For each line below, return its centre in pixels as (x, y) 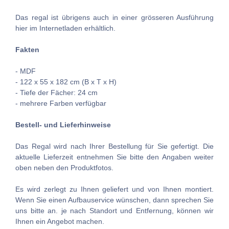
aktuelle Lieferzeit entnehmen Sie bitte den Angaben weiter (114, 157)
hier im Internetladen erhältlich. (65, 28)
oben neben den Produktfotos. (64, 168)
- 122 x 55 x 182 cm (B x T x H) (66, 82)
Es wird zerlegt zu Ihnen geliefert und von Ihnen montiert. (114, 189)
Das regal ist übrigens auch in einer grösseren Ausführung (114, 18)
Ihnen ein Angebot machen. (60, 222)
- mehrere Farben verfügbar (61, 104)
